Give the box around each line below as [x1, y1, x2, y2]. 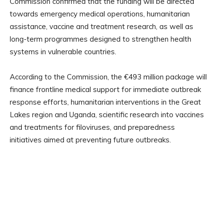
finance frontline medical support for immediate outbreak [10, 84, 201, 94]
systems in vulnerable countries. [10, 46, 116, 56]
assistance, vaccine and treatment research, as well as [10, 21, 193, 31]
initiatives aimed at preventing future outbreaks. [10, 135, 171, 144]
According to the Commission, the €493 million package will [10, 72, 207, 81]
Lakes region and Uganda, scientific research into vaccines [10, 109, 204, 119]
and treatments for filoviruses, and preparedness [10, 122, 175, 132]
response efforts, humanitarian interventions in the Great [10, 97, 201, 107]
